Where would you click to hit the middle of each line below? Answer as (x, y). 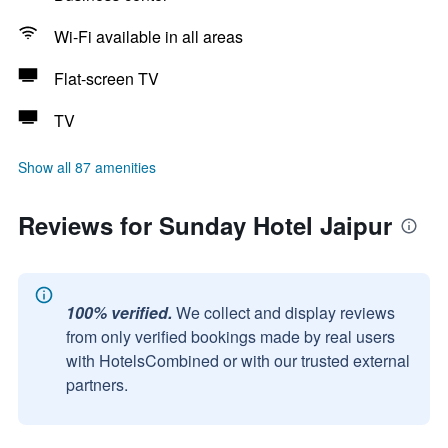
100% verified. (119, 312)
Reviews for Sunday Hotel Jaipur (205, 225)
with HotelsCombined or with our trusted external (238, 360)
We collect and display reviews (285, 312)
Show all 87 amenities (87, 167)
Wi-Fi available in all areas (148, 36)
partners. (97, 384)
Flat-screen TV (106, 78)
